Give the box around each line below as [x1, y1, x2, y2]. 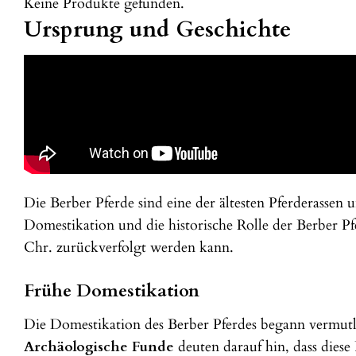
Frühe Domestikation [24, 278, 199, 303]
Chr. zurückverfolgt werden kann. [24, 238, 234, 257]
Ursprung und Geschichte [24, 14, 291, 45]
